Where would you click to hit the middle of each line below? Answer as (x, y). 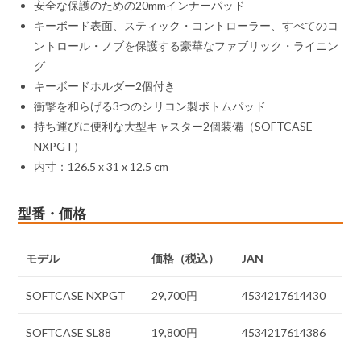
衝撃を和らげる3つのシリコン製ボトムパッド (150, 106)
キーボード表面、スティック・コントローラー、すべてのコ (187, 26)
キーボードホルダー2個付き (105, 86)
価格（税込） (186, 259)
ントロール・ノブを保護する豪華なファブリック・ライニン (187, 46)
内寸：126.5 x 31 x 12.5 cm (102, 167)
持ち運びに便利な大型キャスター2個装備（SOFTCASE (174, 127)
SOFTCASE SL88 (69, 333)
